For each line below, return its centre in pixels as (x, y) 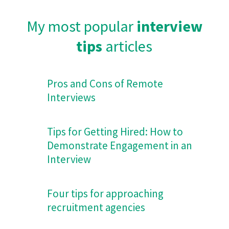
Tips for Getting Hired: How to (115, 131)
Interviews (71, 97)
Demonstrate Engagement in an (119, 145)
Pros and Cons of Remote (105, 83)
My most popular (81, 26)
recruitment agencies (96, 207)
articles (128, 46)
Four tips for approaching (105, 193)
